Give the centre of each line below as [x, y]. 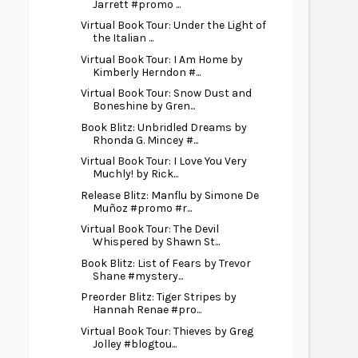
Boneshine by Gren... [143, 106]
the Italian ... [123, 38]
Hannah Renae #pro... [147, 310]
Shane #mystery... [137, 276]
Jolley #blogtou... [134, 344]
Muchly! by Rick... [135, 174]
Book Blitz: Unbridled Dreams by [163, 127]
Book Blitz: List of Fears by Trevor [165, 263]
